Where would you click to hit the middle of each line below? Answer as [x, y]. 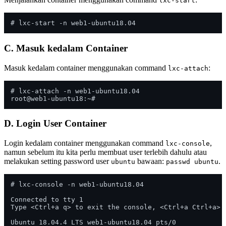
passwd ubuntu [192, 162]
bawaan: [151, 161]
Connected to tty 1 [47, 200]
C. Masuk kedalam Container [66, 48]
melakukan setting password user [58, 161]
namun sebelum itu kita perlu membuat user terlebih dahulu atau [105, 152]
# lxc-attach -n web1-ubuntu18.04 [75, 91]
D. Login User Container [55, 124]
